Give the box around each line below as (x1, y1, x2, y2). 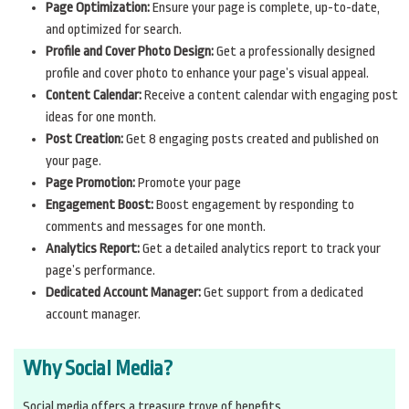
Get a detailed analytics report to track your (140, 240, 381, 257)
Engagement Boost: (46, 196, 153, 213)
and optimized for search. (46, 21, 182, 37)
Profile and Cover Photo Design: (46, 43, 214, 59)
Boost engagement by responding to (153, 196, 354, 213)
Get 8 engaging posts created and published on (123, 131, 379, 147)
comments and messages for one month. (46, 218, 266, 235)
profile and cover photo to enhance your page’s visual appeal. (46, 65, 369, 81)
